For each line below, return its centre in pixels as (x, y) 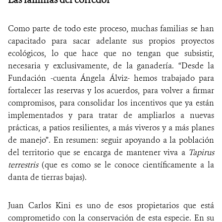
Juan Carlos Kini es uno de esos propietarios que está (111, 205)
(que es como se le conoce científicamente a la (126, 165)
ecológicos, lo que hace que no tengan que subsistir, (111, 53)
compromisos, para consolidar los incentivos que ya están (111, 103)
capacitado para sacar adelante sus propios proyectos (111, 41)
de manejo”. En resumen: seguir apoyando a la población (111, 140)
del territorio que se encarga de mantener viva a (98, 152)
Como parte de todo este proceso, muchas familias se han (111, 28)
